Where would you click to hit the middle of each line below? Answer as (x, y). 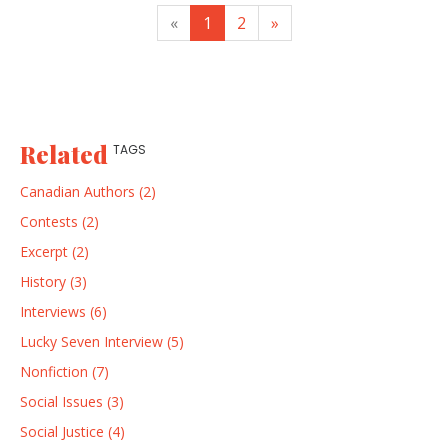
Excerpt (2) (54, 251)
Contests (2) (59, 221)
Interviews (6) (63, 311)
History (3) (53, 281)
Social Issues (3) (72, 401)
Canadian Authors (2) (88, 191)
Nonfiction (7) (64, 371)
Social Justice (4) (72, 431)
